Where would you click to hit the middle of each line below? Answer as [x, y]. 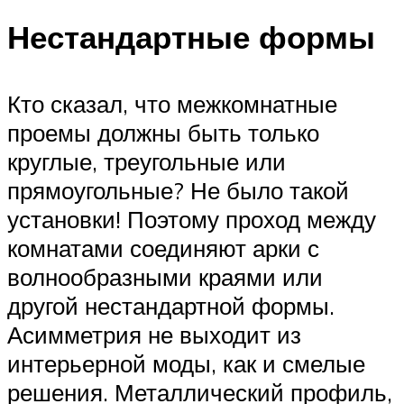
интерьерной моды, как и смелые [186, 363]
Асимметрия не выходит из [154, 334]
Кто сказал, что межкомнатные [172, 103]
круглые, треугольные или [147, 161]
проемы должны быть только [163, 132]
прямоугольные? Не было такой [178, 190]
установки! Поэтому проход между [192, 219]
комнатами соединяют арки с [163, 248]
